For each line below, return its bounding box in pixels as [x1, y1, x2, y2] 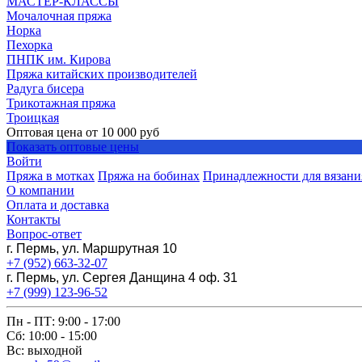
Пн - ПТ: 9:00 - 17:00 [6, 314, 120, 328]
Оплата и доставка [6, 198, 109, 212]
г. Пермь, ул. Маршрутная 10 [6, 242, 177, 255]
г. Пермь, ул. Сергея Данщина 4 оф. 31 [6, 271, 238, 284]
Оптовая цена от [6, 125, 101, 139]
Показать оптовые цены [6, 140, 139, 154]
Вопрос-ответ [6, 227, 82, 241]
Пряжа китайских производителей [6, 67, 197, 81]
